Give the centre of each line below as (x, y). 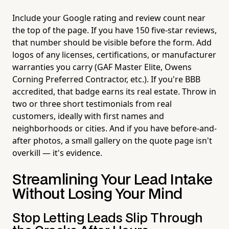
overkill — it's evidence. (57, 153)
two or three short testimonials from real (92, 104)
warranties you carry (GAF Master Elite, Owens (102, 67)
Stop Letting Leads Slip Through (108, 218)
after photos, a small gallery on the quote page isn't (112, 140)
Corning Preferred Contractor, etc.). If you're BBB (106, 79)
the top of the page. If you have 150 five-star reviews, (114, 30)
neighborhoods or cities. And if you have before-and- (114, 128)
